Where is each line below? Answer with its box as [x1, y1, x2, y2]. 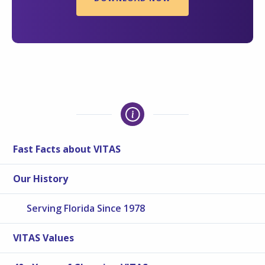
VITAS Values [13, 231, 75, 245]
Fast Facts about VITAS [13, 143, 121, 156]
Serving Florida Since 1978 [27, 202, 146, 215]
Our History [13, 172, 69, 186]
